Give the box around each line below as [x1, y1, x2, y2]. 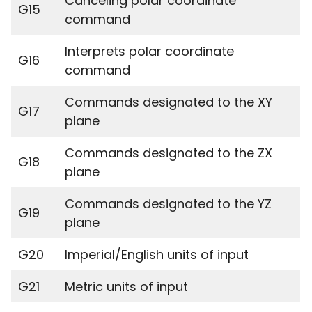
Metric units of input [65, 278, 188, 295]
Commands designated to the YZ [65, 195, 272, 212]
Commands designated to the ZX [65, 144, 272, 162]
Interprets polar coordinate [65, 42, 234, 60]
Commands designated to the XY [65, 93, 272, 111]
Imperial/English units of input [65, 246, 249, 263]
